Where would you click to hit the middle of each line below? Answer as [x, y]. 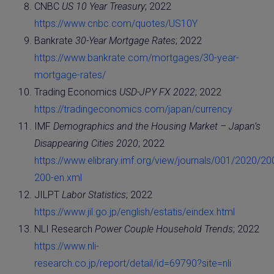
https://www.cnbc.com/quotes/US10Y [116, 23]
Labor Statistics [94, 194]
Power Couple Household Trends [164, 229]
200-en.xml [58, 177]
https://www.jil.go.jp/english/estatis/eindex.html [135, 212]
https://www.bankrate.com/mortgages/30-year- [137, 57]
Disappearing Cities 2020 [86, 143]
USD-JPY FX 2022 [157, 92]
